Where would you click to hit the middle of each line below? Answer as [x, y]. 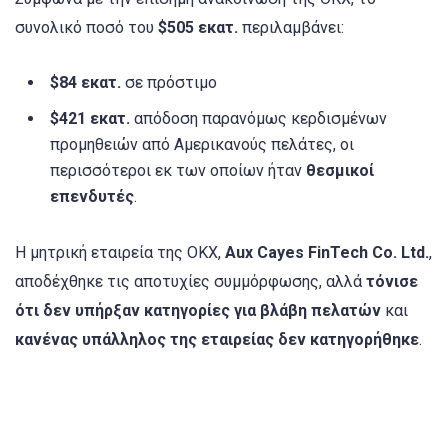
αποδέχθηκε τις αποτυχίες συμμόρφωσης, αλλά [190, 282]
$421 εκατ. [90, 118]
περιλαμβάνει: [291, 27]
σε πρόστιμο [169, 82]
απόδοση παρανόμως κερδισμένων [258, 118]
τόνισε [392, 282]
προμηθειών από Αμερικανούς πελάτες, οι [202, 144]
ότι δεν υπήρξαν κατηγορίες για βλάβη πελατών [198, 311]
